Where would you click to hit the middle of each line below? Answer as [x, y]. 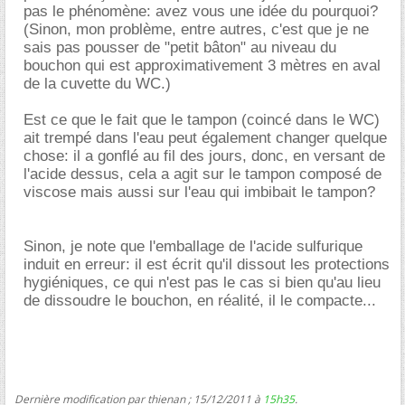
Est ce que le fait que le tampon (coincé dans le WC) [202, 120]
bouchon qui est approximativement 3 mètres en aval [202, 66]
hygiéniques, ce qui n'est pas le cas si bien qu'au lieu [202, 283]
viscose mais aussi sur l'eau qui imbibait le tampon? [199, 192]
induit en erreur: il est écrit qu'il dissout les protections [207, 264]
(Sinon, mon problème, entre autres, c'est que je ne [196, 29]
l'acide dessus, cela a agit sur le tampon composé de [202, 174]
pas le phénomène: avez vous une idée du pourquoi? [201, 11]
